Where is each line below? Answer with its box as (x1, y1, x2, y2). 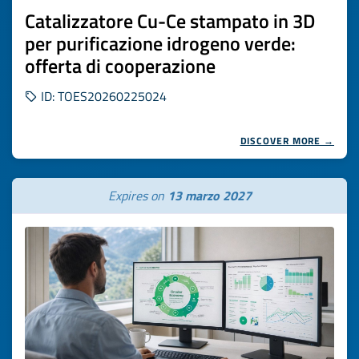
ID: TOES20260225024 (38, 87, 167, 106)
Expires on (107, 186, 167, 205)
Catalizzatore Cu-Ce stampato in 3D (25, 6, 315, 35)
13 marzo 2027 (167, 186, 252, 205)
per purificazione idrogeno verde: (25, 29, 296, 58)
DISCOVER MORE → (240, 133, 334, 148)
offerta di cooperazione (25, 51, 216, 80)
